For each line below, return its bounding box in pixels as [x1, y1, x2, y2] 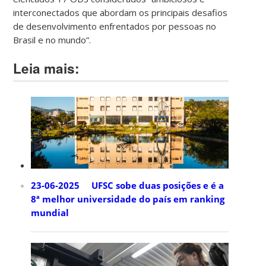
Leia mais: [13, 58, 80, 78]
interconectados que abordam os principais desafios [13, 6, 228, 18]
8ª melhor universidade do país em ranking [31, 192, 225, 205]
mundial [31, 206, 69, 218]
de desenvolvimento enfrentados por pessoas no [13, 20, 217, 32]
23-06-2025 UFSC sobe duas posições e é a [31, 179, 224, 191]
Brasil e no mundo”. [13, 33, 91, 46]
